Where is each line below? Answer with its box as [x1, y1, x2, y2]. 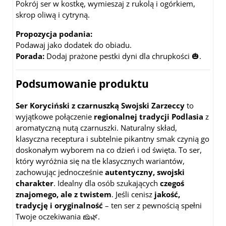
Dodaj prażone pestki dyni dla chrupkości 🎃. [44, 50, 201, 61]
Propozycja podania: [16, 28, 92, 39]
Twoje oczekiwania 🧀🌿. [16, 211, 100, 221]
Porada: [16, 50, 44, 61]
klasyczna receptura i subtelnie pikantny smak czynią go [16, 133, 209, 144]
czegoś [160, 178, 184, 188]
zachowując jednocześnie [16, 166, 105, 177]
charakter [16, 178, 53, 188]
